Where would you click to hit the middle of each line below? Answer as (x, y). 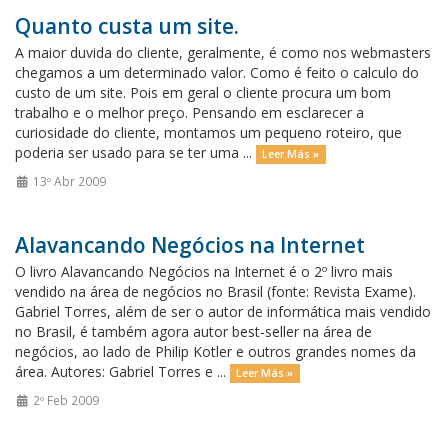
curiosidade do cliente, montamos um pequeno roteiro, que (208, 132)
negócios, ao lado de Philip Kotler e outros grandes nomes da (215, 351)
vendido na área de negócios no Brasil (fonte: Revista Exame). (215, 291)
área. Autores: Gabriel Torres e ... (122, 371)
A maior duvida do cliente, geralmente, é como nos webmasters (223, 52)
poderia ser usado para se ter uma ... (135, 152)
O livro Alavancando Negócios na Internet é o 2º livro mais (204, 271)
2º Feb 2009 (64, 400)
